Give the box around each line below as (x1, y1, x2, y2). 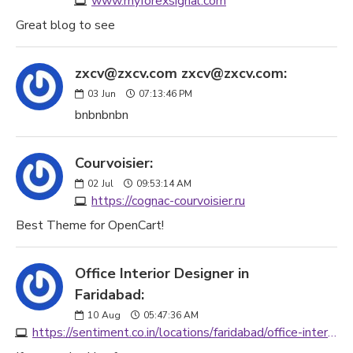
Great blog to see (16, 17, 115, 34)
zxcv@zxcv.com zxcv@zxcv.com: (75, 64, 287, 83)
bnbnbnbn (75, 106, 128, 124)
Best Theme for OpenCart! (16, 217, 164, 234)
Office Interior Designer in (75, 264, 249, 283)
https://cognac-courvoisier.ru (91, 192, 245, 210)
